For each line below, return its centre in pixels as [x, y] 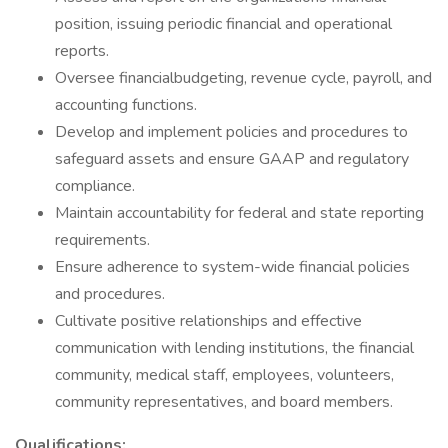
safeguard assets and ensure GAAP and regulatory [232, 159]
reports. [82, 51]
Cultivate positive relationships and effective [208, 321]
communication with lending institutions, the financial [234, 348]
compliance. [95, 186]
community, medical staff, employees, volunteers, [224, 375]
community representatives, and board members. [224, 402]
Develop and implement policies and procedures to [231, 132]
